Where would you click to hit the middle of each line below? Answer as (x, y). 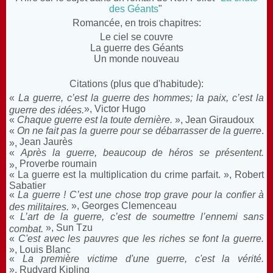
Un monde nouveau (136, 58)
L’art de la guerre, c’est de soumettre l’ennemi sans (142, 216)
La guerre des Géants (136, 48)
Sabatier (27, 185)
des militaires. (39, 206)
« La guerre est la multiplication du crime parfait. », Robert (136, 174)
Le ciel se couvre (136, 37)
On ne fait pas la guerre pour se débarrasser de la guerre (138, 130)
